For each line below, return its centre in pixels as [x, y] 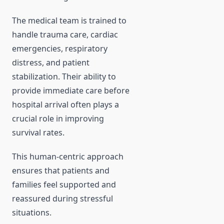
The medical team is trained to [69, 21]
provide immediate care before [71, 91]
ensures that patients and [61, 171]
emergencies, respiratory [60, 49]
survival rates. [38, 133]
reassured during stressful [62, 199]
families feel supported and [64, 185]
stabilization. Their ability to [64, 77]
